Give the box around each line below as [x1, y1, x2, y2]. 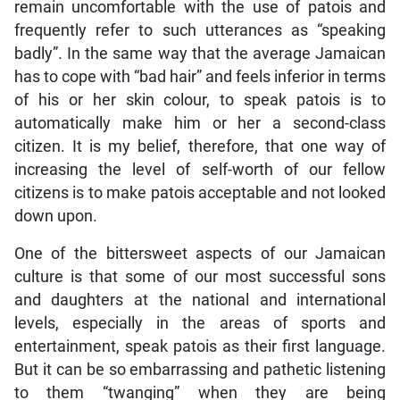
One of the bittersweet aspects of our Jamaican [13, 244, 387, 262]
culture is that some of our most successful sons [13, 267, 387, 286]
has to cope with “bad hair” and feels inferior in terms [13, 67, 387, 86]
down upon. [13, 206, 97, 225]
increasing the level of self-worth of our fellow [13, 160, 387, 179]
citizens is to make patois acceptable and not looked [13, 183, 387, 202]
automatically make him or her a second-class [13, 113, 387, 132]
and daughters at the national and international [13, 290, 387, 309]
